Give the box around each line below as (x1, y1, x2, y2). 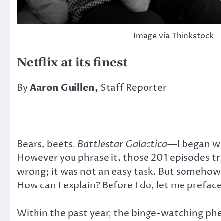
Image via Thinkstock (133, 31, 214, 42)
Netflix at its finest (17, 55, 128, 71)
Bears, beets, (17, 137, 77, 150)
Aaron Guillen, (30, 81, 100, 95)
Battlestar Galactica (77, 137, 167, 150)
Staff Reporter (100, 81, 167, 95)
